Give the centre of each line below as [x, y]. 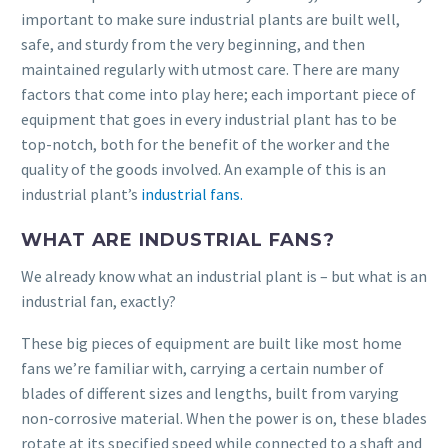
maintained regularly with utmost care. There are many [210, 69]
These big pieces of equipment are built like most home [211, 343]
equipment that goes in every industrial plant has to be [209, 119]
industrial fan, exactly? [98, 300]
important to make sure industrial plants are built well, [210, 19]
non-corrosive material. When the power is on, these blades [224, 418]
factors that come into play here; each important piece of [218, 94]
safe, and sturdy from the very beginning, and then [193, 44]
